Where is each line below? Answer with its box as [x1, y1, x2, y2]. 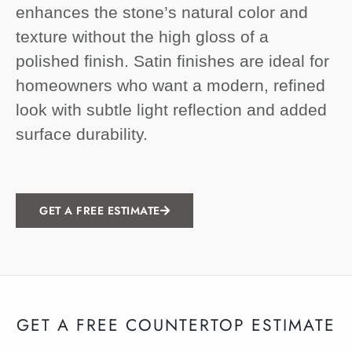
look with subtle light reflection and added [16, 101, 327, 119]
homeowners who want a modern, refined [16, 76, 325, 95]
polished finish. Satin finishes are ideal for [16, 52, 329, 71]
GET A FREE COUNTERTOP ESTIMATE [16, 313, 335, 338]
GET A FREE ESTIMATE [39, 203, 160, 219]
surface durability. [16, 125, 148, 144]
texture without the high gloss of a [16, 27, 269, 46]
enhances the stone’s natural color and [16, 3, 308, 22]
